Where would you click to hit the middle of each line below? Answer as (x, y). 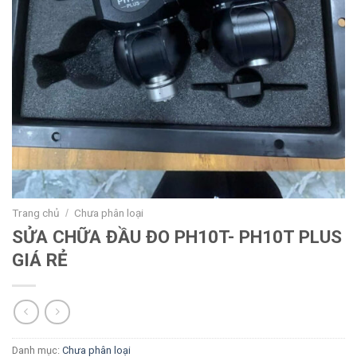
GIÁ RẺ (40, 260)
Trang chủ (36, 213)
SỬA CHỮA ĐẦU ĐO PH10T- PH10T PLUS (177, 237)
